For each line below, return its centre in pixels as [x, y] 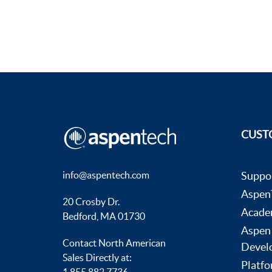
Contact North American [114, 243]
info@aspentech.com [106, 175]
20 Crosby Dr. [91, 202]
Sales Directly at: [97, 257]
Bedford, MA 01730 [104, 216]
